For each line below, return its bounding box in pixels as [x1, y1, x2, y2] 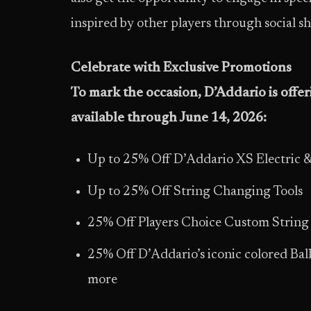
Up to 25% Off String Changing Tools [87, 185, 303, 199]
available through [71, 112, 179, 125]
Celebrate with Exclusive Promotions [71, 62, 292, 75]
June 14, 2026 [179, 112, 263, 125]
